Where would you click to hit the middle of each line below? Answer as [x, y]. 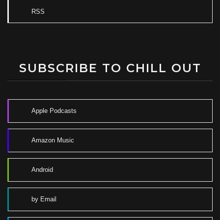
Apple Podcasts [54, 111]
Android [42, 170]
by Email [44, 199]
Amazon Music [53, 140]
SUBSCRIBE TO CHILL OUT [110, 68]
